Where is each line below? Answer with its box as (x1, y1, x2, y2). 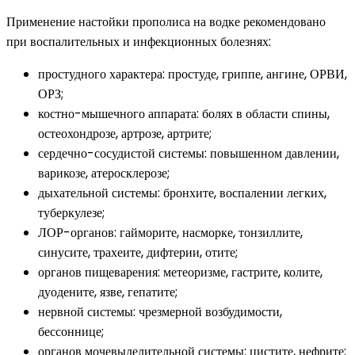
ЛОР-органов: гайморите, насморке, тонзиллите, (38, 223, 303, 242)
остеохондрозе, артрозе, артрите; (38, 124, 212, 143)
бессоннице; (38, 323, 104, 342)
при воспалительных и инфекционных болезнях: (6, 32, 271, 52)
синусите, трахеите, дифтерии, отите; (38, 243, 238, 262)
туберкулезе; (38, 204, 105, 223)
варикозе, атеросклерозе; (38, 164, 170, 183)
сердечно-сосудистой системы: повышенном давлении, (38, 144, 339, 163)
